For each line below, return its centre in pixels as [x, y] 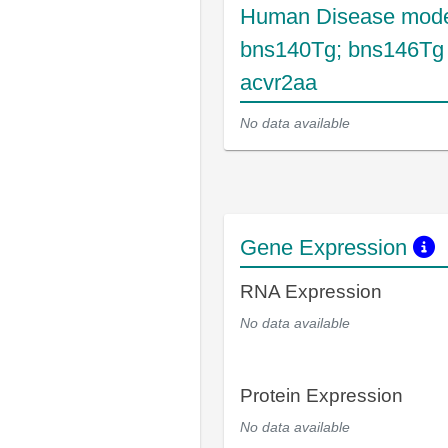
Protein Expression [321, 395]
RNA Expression [311, 291]
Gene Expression [326, 247]
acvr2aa [278, 82]
